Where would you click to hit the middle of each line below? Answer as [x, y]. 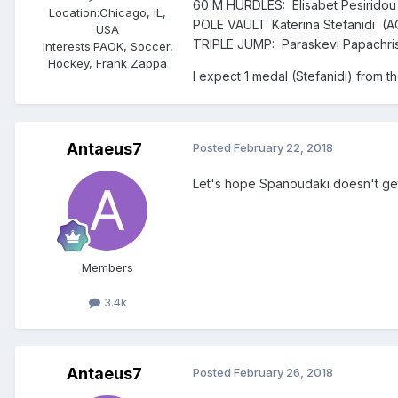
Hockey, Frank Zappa [107, 64]
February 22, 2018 [283, 147]
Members [107, 267]
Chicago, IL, [133, 13]
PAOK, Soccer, [133, 47]
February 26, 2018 [283, 373]
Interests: [68, 47]
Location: [74, 13]
